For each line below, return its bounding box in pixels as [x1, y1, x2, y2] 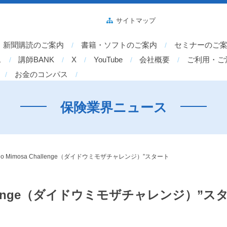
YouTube [93, 56, 123, 64]
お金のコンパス [15, 70, 68, 79]
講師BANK [18, 56, 55, 64]
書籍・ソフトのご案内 [81, 41, 158, 49]
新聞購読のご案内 [3, 41, 64, 49]
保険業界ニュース [60, 100, 167, 116]
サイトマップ [116, 17, 156, 24]
